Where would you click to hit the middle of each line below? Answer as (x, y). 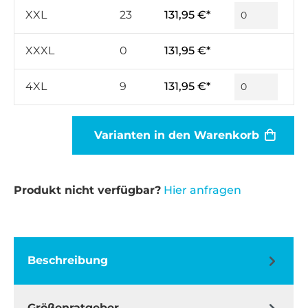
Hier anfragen (202, 190)
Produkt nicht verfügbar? (87, 190)
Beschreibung (68, 261)
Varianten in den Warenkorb (177, 135)
